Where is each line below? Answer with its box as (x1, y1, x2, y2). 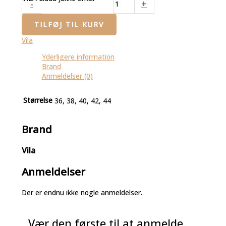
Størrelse (23, 95, 52, 105)
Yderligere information (41, 51, 115, 62)
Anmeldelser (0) (41, 71, 93, 81)
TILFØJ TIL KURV (34, 20, 104, 30)
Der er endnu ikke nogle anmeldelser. (21, 187, 142, 197)
